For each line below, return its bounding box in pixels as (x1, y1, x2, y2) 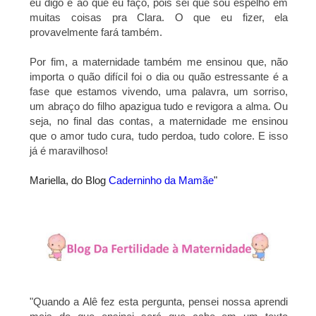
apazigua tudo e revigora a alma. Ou (119, 99, 288, 112)
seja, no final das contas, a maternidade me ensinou (30, 114, 288, 127)
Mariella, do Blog (30, 174, 109, 186)
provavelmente (30, 25, 102, 38)
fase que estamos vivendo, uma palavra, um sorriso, (30, 85, 288, 97)
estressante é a (214, 70, 288, 83)
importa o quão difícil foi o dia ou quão (30, 70, 215, 83)
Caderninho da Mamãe (109, 174, 214, 186)
